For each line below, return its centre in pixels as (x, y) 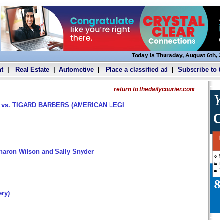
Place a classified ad (136, 69)
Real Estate (31, 69)
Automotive (76, 69)
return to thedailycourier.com (154, 89)
